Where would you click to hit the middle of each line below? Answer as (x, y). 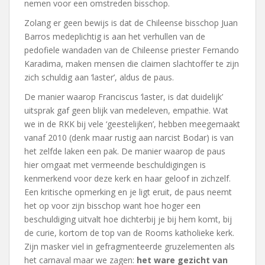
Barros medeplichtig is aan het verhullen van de (115, 36)
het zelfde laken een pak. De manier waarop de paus (125, 151)
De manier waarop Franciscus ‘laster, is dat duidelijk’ (124, 97)
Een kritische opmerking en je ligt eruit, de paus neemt (128, 192)
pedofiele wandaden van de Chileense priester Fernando (132, 50)
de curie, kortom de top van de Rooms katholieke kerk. (129, 233)
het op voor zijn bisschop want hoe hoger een (112, 206)
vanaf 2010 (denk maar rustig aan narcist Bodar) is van (129, 138)
